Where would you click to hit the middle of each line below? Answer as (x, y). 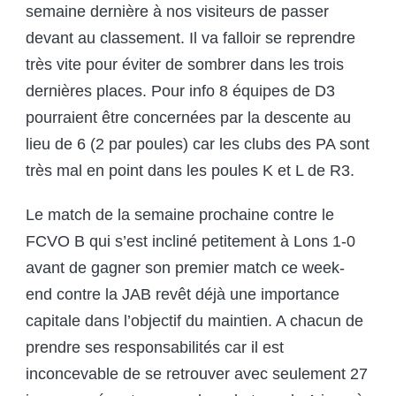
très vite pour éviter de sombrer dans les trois (185, 65)
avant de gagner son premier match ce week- (185, 268)
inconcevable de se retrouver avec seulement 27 (197, 374)
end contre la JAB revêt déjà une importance (183, 295)
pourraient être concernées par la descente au (188, 118)
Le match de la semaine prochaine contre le (180, 215)
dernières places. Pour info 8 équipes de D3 (180, 91)
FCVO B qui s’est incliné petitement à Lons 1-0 (190, 242)
